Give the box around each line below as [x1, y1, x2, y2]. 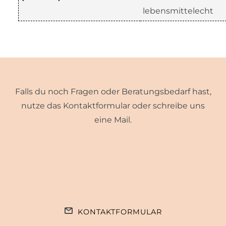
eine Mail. [94, 115, 132, 125]
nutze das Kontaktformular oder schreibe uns [21, 100, 205, 110]
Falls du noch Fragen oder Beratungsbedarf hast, [15, 86, 211, 96]
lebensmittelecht [143, 6, 213, 16]
